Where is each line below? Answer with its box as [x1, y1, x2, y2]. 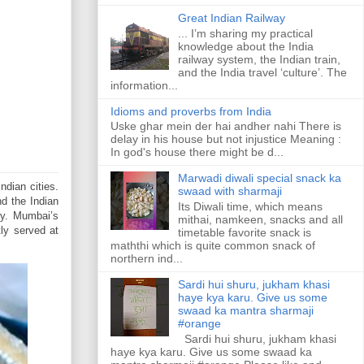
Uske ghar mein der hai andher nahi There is [110, 119, 341, 133]
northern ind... [110, 252, 183, 266]
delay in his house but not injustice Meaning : [110, 132, 341, 146]
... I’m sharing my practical [177, 26, 313, 40]
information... [110, 78, 178, 92]
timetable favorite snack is [177, 226, 311, 240]
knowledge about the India [177, 39, 314, 53]
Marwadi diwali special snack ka [177, 171, 341, 185]
